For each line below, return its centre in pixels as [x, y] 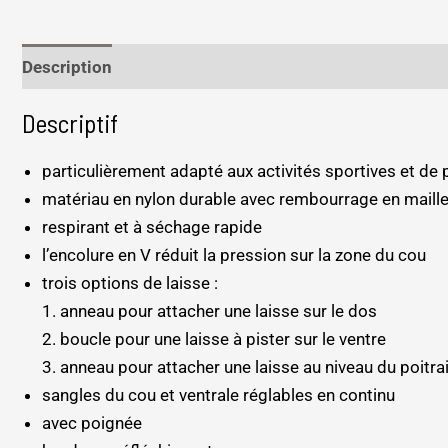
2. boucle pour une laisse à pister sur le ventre [214, 338]
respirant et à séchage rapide [152, 226]
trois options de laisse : [130, 282]
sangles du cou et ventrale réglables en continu [218, 394]
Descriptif [70, 122]
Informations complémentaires [253, 66]
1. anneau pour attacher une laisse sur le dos [209, 310]
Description [67, 66]
